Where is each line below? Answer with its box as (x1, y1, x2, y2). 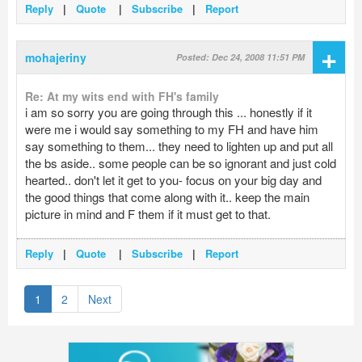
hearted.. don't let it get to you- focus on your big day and (25, 171, 322, 189)
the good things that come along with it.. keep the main (25, 188, 309, 206)
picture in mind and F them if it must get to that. (25, 205, 271, 223)
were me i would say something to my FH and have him (25, 120, 318, 138)
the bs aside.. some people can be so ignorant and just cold (25, 154, 336, 172)
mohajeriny (25, 49, 86, 66)
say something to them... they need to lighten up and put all (25, 137, 333, 155)
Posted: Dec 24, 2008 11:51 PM (176, 51, 305, 64)
